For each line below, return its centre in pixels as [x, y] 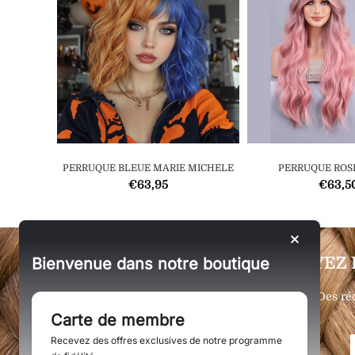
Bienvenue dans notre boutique [151, 264]
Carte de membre [118, 320]
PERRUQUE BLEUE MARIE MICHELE [148, 168]
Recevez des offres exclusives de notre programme [166, 340]
